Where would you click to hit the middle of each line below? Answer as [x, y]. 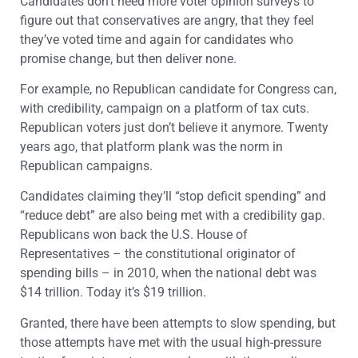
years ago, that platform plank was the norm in [151, 146]
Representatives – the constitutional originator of [158, 254]
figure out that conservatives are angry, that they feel [167, 20]
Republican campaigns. [86, 165]
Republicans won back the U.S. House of [134, 235]
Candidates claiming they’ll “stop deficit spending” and [173, 197]
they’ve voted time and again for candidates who [157, 39]
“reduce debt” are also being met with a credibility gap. [173, 216]
